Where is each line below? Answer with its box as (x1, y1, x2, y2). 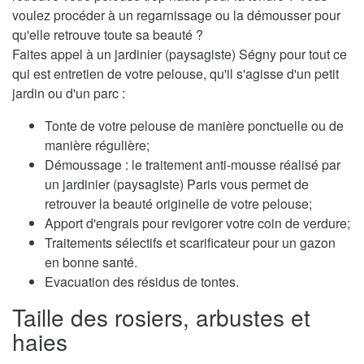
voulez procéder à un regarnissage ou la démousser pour (12, 6, 340, 25)
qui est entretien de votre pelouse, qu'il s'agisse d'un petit (12, 64, 339, 84)
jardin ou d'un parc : (12, 84, 125, 103)
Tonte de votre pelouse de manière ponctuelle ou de (45, 116, 344, 136)
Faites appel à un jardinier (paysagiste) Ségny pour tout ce (12, 45, 347, 64)
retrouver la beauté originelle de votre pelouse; (45, 194, 312, 214)
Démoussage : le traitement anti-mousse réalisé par (45, 155, 340, 175)
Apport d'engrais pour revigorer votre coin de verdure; (45, 214, 350, 233)
